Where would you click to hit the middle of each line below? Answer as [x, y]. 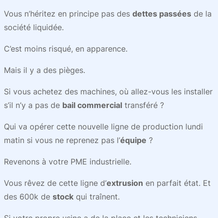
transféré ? [143, 105]
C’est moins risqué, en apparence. [66, 49]
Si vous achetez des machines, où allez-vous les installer [108, 91]
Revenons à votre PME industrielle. [68, 162]
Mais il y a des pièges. [45, 70]
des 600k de [28, 197]
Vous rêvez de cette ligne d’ [55, 183]
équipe [133, 140]
